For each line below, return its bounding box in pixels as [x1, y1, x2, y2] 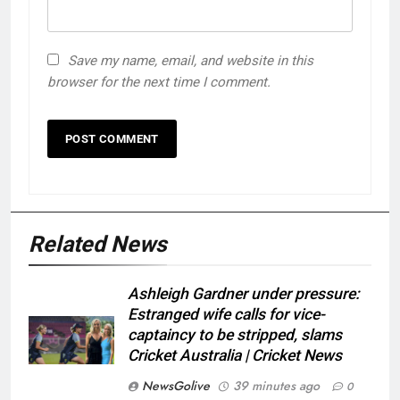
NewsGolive [142, 377, 210, 396]
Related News [29, 231, 167, 258]
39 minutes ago [233, 377, 320, 396]
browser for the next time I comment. [47, 74, 271, 91]
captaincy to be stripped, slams [128, 326, 342, 345]
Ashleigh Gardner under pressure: [128, 285, 360, 304]
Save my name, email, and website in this [68, 53, 313, 70]
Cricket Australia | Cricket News [128, 346, 342, 365]
